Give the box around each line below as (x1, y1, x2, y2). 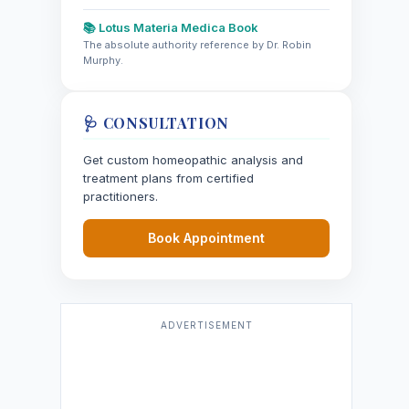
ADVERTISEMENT (160, 319, 253, 330)
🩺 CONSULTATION (83, 112, 230, 132)
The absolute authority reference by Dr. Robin (83, 37, 311, 51)
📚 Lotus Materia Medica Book (83, 19, 258, 35)
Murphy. (83, 53, 123, 67)
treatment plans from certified (83, 170, 254, 185)
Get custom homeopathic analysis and (83, 152, 303, 167)
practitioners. (83, 188, 158, 204)
